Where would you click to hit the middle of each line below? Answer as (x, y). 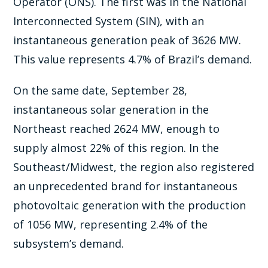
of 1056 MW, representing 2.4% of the (111, 224)
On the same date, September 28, (100, 90)
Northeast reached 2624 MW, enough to (117, 128)
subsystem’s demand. (69, 243)
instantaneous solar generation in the (111, 109)
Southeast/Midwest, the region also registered (134, 167)
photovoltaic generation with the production (130, 205)
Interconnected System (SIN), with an (109, 21)
